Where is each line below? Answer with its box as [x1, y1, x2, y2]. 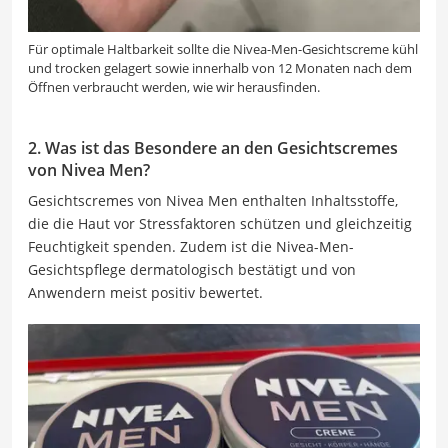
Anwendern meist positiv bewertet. [28, 282, 263, 302]
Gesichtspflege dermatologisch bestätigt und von [28, 259, 356, 279]
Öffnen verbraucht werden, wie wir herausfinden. [28, 77, 320, 96]
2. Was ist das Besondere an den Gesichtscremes [28, 136, 398, 159]
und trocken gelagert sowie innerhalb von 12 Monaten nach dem [28, 58, 412, 77]
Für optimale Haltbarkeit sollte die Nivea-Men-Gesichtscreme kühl [28, 39, 418, 58]
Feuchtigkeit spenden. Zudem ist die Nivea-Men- [28, 236, 354, 256]
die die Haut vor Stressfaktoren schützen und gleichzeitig [28, 213, 412, 233]
